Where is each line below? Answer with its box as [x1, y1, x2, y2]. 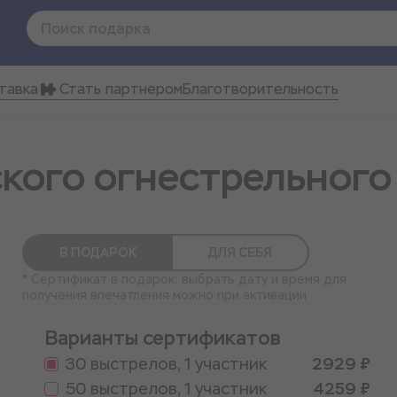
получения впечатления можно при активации [21, 287, 307, 303]
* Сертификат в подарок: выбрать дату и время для [21, 271, 346, 287]
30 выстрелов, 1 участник [65, 354, 267, 374]
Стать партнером [59, 80, 183, 98]
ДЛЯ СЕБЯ [207, 245, 272, 261]
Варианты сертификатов [43, 325, 281, 351]
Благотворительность [183, 80, 339, 98]
